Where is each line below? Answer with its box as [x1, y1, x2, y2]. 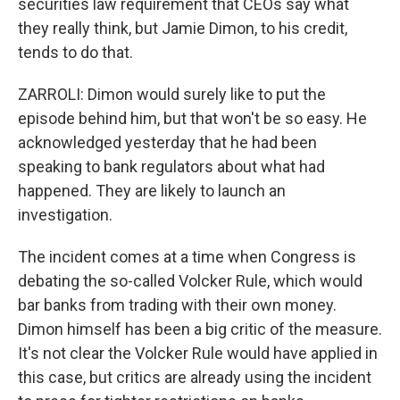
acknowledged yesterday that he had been [18, 133, 317, 152]
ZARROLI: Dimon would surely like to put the [18, 85, 326, 104]
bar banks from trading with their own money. [18, 296, 337, 314]
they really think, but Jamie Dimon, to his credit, [18, 19, 347, 37]
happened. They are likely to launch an [18, 181, 286, 200]
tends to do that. [18, 43, 133, 62]
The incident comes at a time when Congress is [18, 247, 356, 266]
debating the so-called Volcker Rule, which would [18, 271, 362, 290]
